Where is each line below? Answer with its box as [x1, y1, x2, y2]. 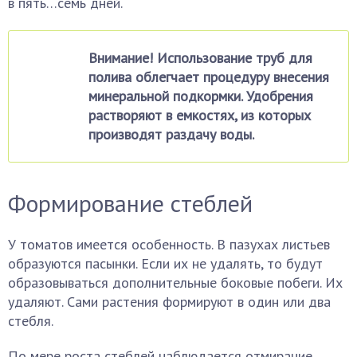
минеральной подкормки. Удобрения [88, 87, 313, 105]
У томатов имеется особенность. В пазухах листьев [8, 235, 330, 253]
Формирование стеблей [8, 187, 253, 218]
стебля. [8, 312, 53, 330]
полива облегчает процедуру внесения [88, 68, 329, 86]
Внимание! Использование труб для [88, 49, 312, 67]
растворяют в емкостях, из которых [88, 106, 311, 124]
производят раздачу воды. [88, 125, 254, 143]
